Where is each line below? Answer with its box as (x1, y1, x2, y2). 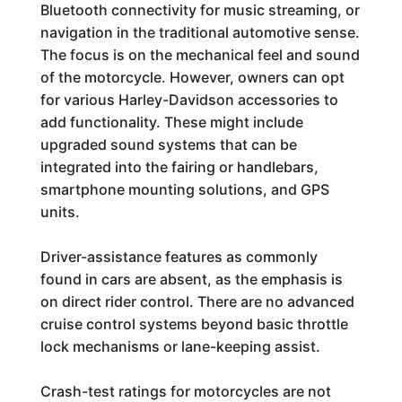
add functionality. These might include (39, 113, 303, 131)
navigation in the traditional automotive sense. (39, 23, 360, 41)
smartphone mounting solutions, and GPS (39, 180, 329, 198)
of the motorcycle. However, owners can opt (39, 68, 345, 86)
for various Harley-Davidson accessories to (39, 91, 338, 109)
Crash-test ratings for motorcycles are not (39, 382, 331, 400)
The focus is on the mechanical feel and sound (39, 46, 360, 64)
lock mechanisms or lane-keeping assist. (39, 337, 320, 355)
